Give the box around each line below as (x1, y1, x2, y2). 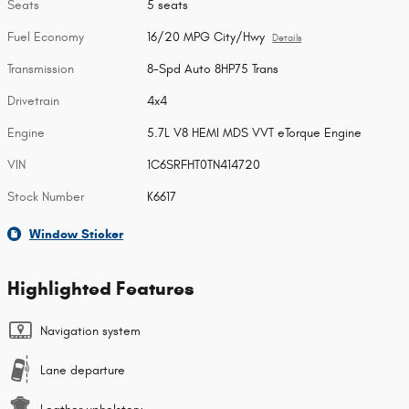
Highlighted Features (7, 277, 194, 301)
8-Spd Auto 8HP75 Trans (147, 61, 279, 78)
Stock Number (7, 189, 84, 205)
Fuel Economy (7, 29, 84, 46)
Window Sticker (29, 226, 123, 243)
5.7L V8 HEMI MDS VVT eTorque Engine (147, 125, 362, 142)
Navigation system (40, 323, 141, 340)
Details (272, 33, 302, 45)
